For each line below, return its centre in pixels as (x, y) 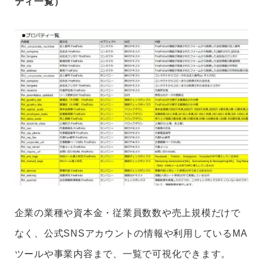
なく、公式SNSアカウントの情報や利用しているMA (131, 234)
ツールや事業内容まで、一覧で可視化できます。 (123, 254)
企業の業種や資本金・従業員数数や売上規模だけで (127, 213)
